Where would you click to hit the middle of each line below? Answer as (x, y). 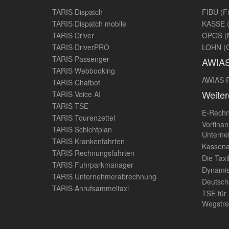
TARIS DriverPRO (81, 47)
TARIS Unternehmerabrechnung (104, 176)
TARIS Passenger (81, 59)
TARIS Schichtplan (82, 129)
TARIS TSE (70, 106)
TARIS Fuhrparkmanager (93, 165)
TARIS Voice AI (76, 94)
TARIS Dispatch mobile (89, 24)
